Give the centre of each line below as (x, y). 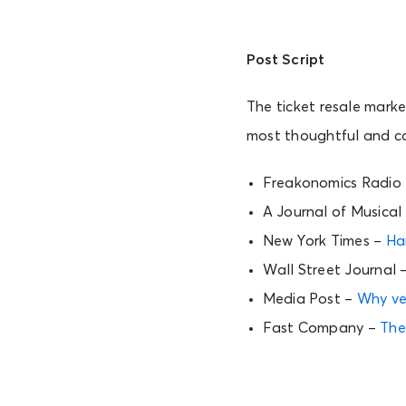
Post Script (286, 59)
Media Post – (309, 299)
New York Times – (324, 241)
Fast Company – (321, 328)
